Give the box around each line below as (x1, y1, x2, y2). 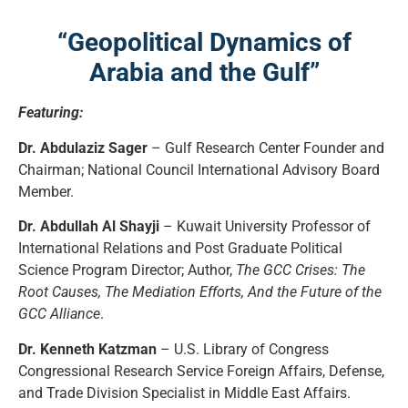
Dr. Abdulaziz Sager (18, 138, 148, 157)
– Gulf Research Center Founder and (148, 138, 384, 157)
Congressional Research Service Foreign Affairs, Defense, (18, 362, 384, 380)
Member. (18, 182, 74, 200)
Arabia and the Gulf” (88, 57, 320, 88)
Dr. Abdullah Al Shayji (18, 218, 159, 236)
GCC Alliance (18, 305, 100, 323)
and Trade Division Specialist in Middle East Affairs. (18, 383, 351, 402)
